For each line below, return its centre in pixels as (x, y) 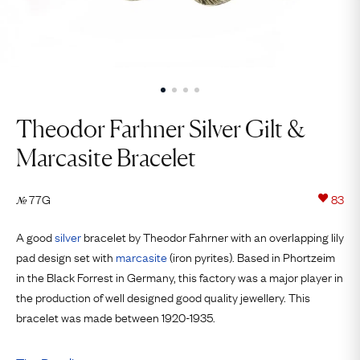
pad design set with (66, 256)
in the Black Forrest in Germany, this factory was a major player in (180, 276)
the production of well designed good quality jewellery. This (163, 297)
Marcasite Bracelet (106, 157)
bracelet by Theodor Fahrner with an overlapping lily (213, 236)
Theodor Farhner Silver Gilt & (161, 129)
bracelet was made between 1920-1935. (116, 317)
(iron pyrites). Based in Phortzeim (251, 256)
